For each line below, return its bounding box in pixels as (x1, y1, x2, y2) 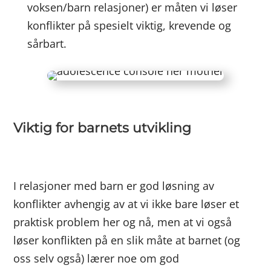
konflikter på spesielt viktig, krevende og (27, 18, 231, 33)
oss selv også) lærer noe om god (13, 251, 180, 266)
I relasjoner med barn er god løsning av (13, 178, 215, 193)
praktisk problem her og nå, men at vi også (13, 215, 232, 229)
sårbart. (27, 36, 67, 51)
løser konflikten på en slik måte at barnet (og (13, 233, 241, 247)
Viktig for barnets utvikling (13, 120, 192, 136)
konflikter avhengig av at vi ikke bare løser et (13, 197, 240, 211)
